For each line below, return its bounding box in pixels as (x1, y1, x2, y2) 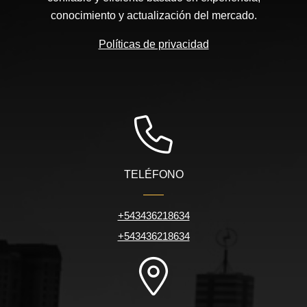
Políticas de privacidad (98, 38, 209, 51)
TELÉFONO (123, 169, 184, 181)
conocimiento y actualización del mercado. (50, 10, 257, 22)
